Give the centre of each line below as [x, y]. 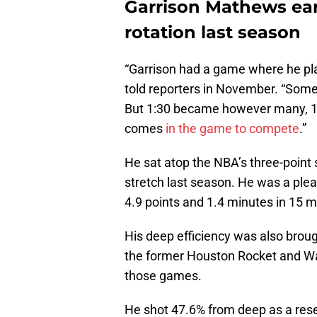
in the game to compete [232, 129]
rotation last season [213, 33]
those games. [163, 276]
